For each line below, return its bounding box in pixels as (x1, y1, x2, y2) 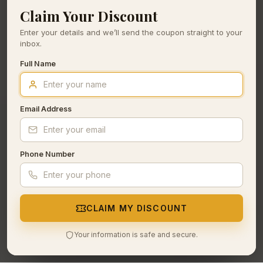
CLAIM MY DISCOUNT (86, 203, 187, 213)
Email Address (20, 104, 72, 113)
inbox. (20, 39, 42, 48)
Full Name (20, 59, 56, 68)
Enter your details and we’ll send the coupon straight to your (20, 28, 242, 37)
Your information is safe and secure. (74, 230, 198, 239)
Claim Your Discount (20, 6, 158, 25)
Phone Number (20, 150, 75, 159)
